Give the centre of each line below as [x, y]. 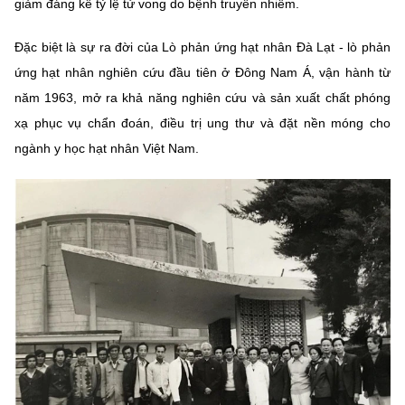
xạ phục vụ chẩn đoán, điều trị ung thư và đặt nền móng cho [202, 123]
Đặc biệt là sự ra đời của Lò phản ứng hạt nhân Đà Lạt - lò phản [202, 47]
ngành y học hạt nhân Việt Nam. [107, 149]
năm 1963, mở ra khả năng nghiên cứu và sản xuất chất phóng [202, 98]
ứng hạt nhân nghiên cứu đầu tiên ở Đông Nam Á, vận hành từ [202, 73]
